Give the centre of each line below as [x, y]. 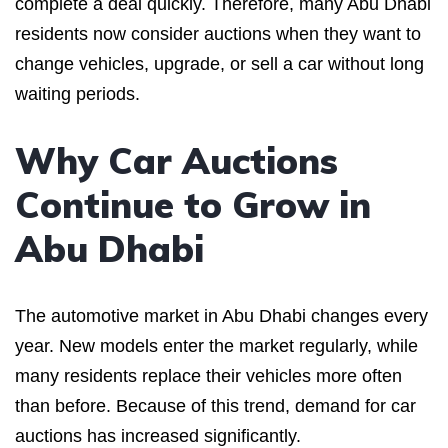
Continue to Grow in [193, 204]
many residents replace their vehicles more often [208, 375]
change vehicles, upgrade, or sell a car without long [219, 63]
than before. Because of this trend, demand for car [215, 405]
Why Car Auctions [176, 160]
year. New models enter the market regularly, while [216, 345]
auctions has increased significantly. [158, 435]
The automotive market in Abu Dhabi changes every [221, 315]
